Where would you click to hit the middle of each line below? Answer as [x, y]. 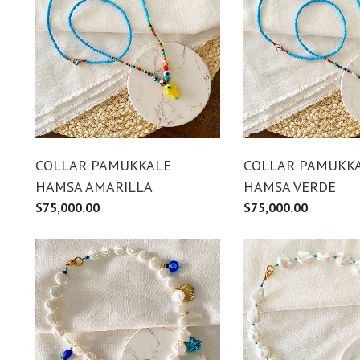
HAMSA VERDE [290, 186]
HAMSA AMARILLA [94, 186]
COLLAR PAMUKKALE [103, 165]
